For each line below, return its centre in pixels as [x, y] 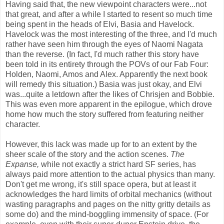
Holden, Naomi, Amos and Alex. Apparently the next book [106, 74]
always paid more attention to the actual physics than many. [110, 174]
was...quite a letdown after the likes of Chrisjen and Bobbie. [110, 94]
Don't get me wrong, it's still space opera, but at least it [101, 184]
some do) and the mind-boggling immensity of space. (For [107, 214]
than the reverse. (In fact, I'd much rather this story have [102, 54]
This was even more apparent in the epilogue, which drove [109, 104]
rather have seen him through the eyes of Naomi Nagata [104, 44]
